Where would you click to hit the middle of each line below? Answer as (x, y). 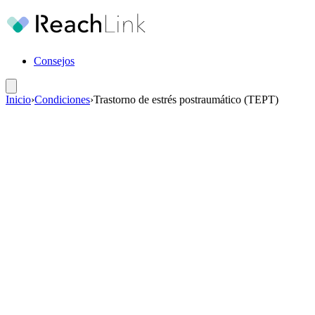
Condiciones (62, 99)
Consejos (54, 61)
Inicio (18, 99)
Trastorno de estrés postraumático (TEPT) (186, 99)
